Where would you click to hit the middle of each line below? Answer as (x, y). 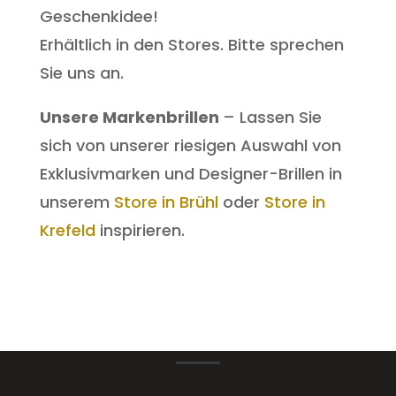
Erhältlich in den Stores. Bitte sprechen (191, 45)
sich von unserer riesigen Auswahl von (190, 146)
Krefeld (67, 231)
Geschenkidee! (101, 17)
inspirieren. (140, 231)
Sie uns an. (81, 73)
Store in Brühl (166, 202)
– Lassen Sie (272, 118)
